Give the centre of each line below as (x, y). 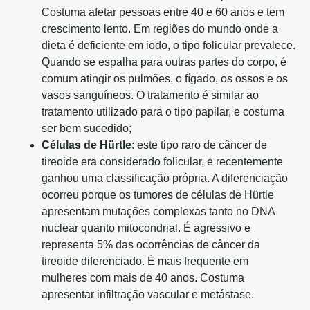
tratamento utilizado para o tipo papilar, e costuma (163, 112)
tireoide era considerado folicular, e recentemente (162, 162)
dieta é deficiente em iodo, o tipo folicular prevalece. (168, 45)
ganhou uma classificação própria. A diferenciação (165, 178)
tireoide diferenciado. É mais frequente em (145, 261)
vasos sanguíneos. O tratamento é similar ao (150, 95)
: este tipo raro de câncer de (199, 145)
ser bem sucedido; (86, 128)
